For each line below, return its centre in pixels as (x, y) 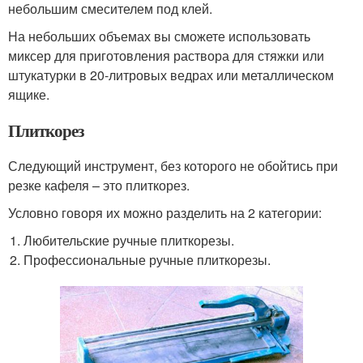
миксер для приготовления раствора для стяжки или (166, 55)
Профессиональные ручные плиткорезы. (147, 259)
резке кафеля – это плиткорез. (99, 185)
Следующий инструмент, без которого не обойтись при (173, 165)
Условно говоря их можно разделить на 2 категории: (165, 212)
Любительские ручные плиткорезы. (129, 240)
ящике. (29, 94)
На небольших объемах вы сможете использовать (159, 36)
